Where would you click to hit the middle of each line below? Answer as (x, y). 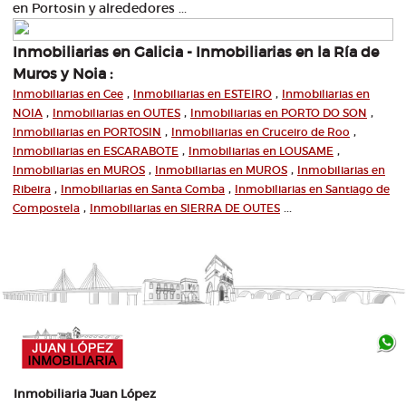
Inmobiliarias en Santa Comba (143, 189)
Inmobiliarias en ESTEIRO (203, 94)
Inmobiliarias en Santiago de (312, 189)
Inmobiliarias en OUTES (116, 113)
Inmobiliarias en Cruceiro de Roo (261, 132)
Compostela (46, 208)
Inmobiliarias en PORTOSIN (87, 132)
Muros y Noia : (63, 73)
